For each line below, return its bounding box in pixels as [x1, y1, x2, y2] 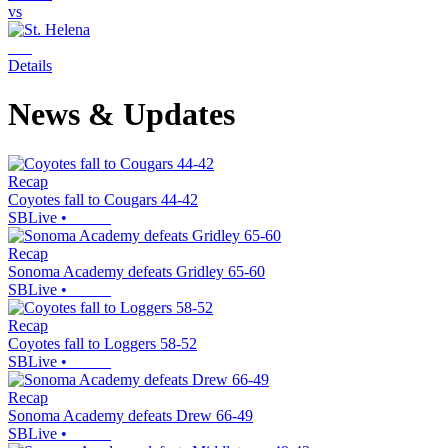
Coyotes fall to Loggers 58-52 [8, 334, 197, 352]
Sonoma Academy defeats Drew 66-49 [8, 406, 253, 424]
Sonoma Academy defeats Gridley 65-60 [8, 262, 265, 280]
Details [8, 57, 52, 74]
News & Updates [8, 96, 235, 133]
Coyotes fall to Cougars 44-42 [8, 190, 198, 208]
